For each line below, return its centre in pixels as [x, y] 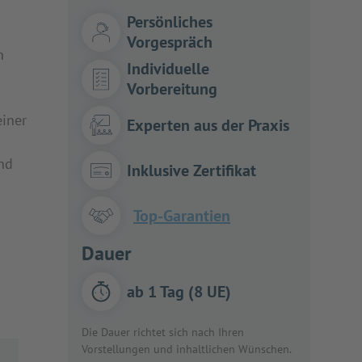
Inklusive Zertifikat [192, 170]
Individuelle [168, 69]
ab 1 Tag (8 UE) [179, 291]
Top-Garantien [182, 215]
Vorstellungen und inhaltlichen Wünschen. [186, 349]
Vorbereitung [172, 89]
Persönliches [170, 22]
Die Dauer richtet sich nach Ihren [163, 332]
